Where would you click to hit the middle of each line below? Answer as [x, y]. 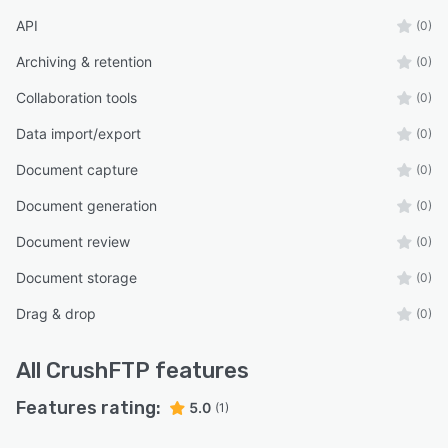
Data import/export [78, 134]
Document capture [77, 170]
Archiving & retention [84, 62]
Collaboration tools [76, 98]
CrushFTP [98, 371]
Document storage [76, 278]
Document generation [86, 206]
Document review [73, 242]
